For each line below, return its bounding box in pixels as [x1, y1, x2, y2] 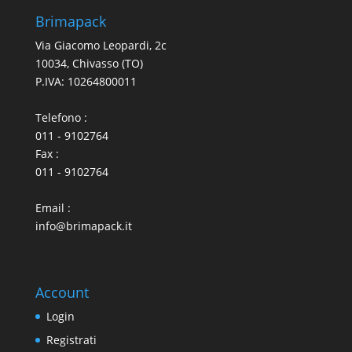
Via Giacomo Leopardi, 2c [35, 38, 167, 53]
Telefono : [35, 110, 87, 126]
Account [35, 283, 89, 302]
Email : [35, 200, 71, 216]
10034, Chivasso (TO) [35, 56, 143, 71]
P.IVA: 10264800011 [35, 74, 137, 90]
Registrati [46, 332, 97, 348]
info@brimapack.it [35, 218, 132, 234]
